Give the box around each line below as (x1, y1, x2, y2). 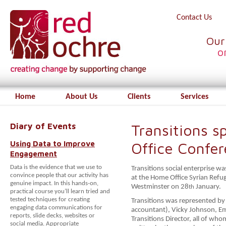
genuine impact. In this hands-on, (10, 180, 98, 187)
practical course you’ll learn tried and (10, 188, 110, 195)
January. (194, 183, 221, 191)
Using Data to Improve (10, 139, 95, 148)
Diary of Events (10, 121, 76, 131)
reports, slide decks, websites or (10, 212, 95, 219)
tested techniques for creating (10, 196, 90, 203)
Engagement (10, 149, 57, 158)
